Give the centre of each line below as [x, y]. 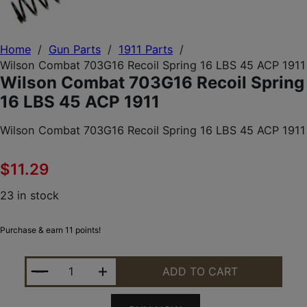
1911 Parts [146, 50]
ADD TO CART [200, 272]
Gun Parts [75, 50]
